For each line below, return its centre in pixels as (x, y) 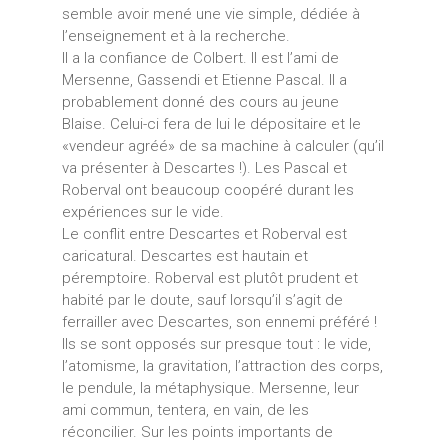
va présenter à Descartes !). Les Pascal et (204, 167)
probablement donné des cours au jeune (200, 101)
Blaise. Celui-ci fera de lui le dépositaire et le (211, 123)
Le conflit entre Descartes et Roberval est (204, 233)
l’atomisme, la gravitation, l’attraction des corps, (222, 365)
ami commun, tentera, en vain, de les (185, 409)
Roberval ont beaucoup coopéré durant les (207, 189)
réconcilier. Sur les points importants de (197, 431)
